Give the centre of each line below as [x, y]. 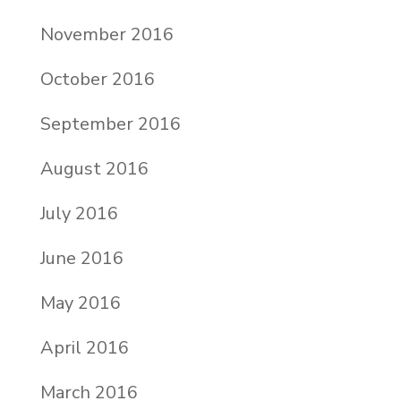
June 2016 [81, 258]
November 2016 [107, 34]
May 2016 [80, 303]
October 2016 [97, 79]
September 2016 [110, 124]
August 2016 [94, 168]
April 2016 [84, 347]
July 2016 [79, 213]
